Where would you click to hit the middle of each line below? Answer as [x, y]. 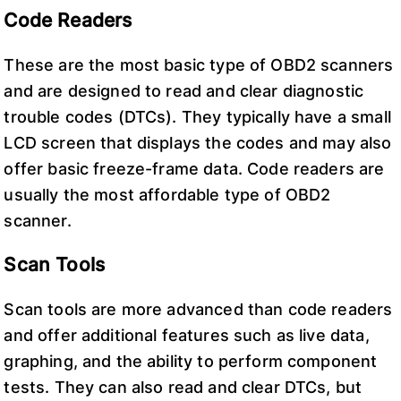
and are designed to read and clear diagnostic [184, 90]
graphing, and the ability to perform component [191, 361]
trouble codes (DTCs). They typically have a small [197, 116]
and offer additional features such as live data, [187, 335]
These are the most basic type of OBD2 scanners [199, 64]
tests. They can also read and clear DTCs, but [183, 387]
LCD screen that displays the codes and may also [198, 142]
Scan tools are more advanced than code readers [198, 309]
